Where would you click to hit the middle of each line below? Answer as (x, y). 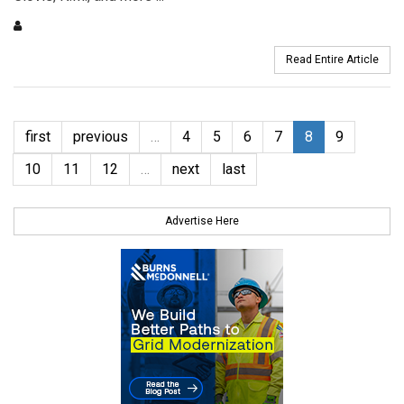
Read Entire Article (332, 60)
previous (101, 137)
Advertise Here (202, 221)
